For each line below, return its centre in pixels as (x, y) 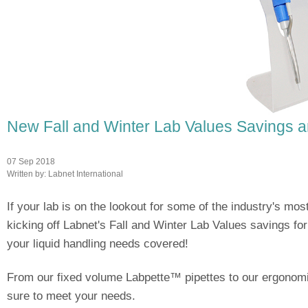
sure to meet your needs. (71, 296)
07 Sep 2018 (31, 161)
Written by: (27, 173)
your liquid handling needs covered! (98, 243)
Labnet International (86, 173)
